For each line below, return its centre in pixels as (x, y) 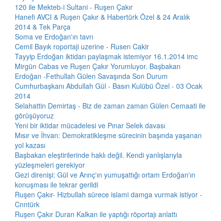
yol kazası (30, 145)
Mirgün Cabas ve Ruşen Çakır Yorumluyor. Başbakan (98, 66)
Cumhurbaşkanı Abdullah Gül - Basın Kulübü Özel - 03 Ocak (109, 86)
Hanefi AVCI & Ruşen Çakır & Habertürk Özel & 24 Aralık (102, 17)
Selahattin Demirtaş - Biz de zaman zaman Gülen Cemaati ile (110, 106)
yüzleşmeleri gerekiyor (50, 165)
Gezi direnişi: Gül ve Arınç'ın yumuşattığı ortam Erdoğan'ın (105, 175)
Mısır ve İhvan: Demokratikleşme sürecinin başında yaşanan (108, 135)
